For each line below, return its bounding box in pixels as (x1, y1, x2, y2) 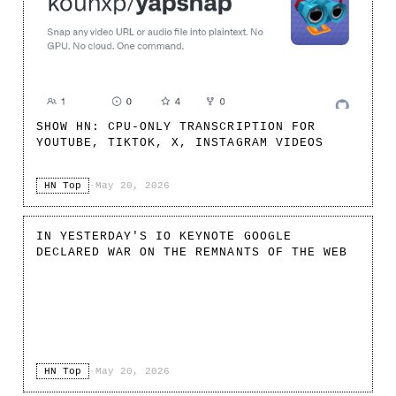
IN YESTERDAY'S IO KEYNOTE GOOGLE (36, 229, 292, 243)
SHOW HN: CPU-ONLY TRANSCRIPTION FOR (36, 119, 316, 133)
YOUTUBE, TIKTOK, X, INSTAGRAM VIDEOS (36, 135, 324, 149)
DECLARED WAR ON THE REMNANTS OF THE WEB (36, 245, 347, 259)
